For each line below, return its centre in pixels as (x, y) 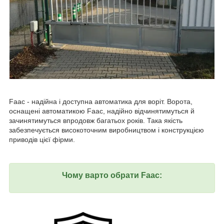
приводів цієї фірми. (42, 140)
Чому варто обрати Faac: (112, 175)
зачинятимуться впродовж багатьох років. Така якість (96, 121)
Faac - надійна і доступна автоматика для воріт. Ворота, (101, 102)
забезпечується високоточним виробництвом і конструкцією (106, 130)
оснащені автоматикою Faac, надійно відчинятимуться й (102, 111)
